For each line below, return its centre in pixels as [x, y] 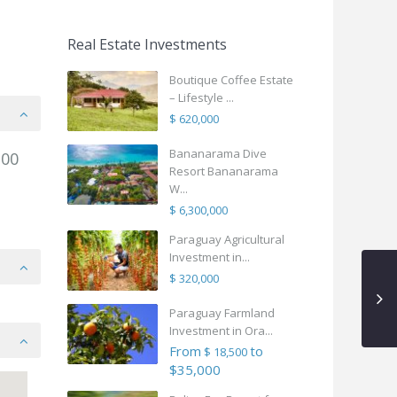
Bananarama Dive [218, 154]
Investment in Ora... [221, 331]
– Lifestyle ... [202, 98]
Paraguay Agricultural [227, 240]
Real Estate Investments [147, 45]
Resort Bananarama [224, 171]
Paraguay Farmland [222, 313]
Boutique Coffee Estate [231, 80]
